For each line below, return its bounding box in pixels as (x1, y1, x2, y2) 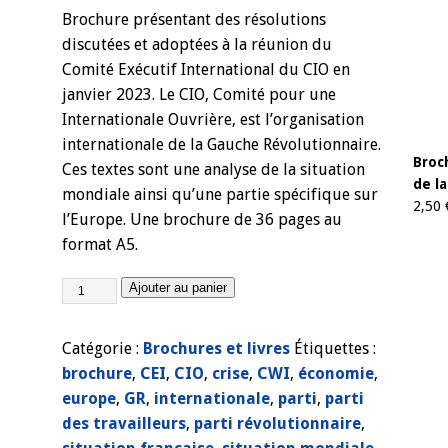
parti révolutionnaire (193, 413, 361, 433)
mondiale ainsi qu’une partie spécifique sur (61, 185, 378, 204)
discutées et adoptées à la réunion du (61, 35, 332, 54)
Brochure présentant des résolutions (61, 10, 326, 29)
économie (297, 363, 374, 383)
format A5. (61, 235, 138, 254)
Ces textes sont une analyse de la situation (61, 160, 365, 179)
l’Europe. (61, 210, 130, 229)
